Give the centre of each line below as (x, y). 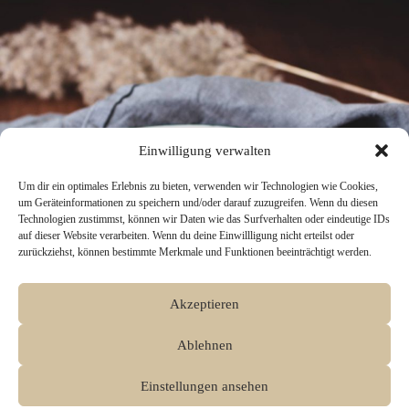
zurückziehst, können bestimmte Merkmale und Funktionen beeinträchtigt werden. (195, 252)
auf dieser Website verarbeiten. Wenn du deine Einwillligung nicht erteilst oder (186, 236)
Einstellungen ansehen (204, 386)
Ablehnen (204, 345)
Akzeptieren (204, 304)
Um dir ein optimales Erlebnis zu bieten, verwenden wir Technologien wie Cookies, (198, 186)
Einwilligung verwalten (204, 150)
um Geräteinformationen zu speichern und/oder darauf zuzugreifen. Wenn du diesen (198, 203)
